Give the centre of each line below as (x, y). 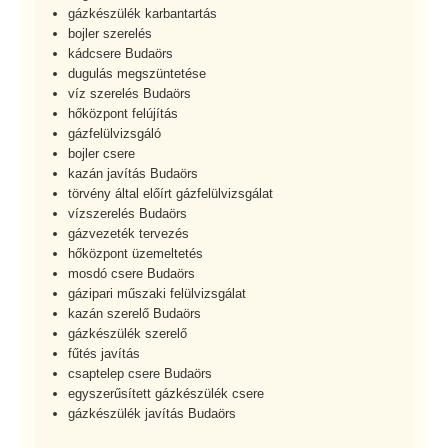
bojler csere (101, 154)
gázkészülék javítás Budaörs (152, 414)
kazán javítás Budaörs (133, 174)
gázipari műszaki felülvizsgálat (157, 294)
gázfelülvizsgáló (114, 134)
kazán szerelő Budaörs (134, 314)
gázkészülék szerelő (127, 334)
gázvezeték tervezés (128, 234)
